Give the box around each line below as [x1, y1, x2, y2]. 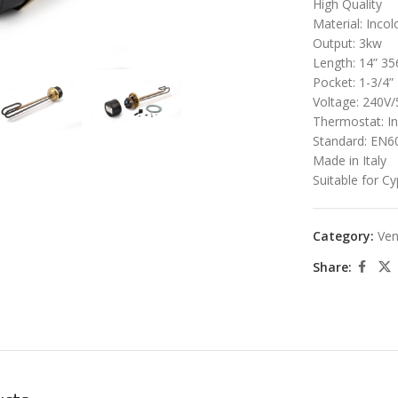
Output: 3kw [312, 35, 382, 52]
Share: [312, 258, 352, 275]
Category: [312, 227, 374, 244]
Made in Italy [312, 152, 386, 169]
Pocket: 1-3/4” [312, 74, 394, 91]
